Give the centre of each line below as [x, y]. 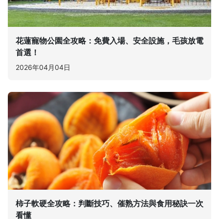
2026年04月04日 [43, 67]
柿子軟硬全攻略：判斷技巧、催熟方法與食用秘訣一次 [109, 203]
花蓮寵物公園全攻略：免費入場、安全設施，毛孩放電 [109, 41]
